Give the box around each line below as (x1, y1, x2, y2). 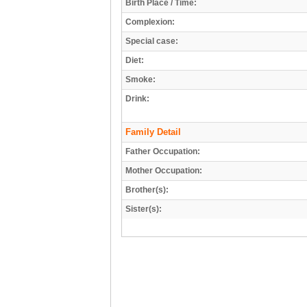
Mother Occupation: (125, 165, 202, 175)
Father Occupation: (125, 146, 200, 156)
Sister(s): (125, 204, 162, 214)
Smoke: (125, 74, 156, 84)
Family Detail (125, 126, 181, 137)
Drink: (125, 93, 149, 103)
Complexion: (125, 16, 175, 27)
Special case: (125, 36, 178, 46)
